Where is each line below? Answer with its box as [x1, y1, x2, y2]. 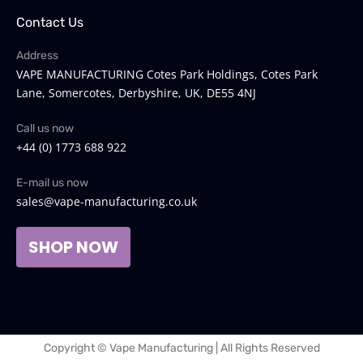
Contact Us [16, 14, 83, 30]
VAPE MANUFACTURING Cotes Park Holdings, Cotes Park [16, 66, 318, 82]
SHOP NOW [28, 235, 118, 258]
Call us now [16, 121, 74, 135]
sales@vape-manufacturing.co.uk [16, 193, 197, 209]
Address [16, 48, 58, 62]
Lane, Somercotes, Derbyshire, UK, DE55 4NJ [16, 84, 256, 100]
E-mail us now [16, 175, 88, 190]
